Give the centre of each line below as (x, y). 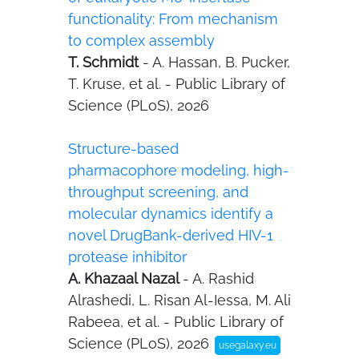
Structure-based (123, 149)
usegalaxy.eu (248, 345)
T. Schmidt (105, 62)
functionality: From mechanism (173, 19)
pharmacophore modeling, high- (179, 170)
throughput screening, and (158, 192)
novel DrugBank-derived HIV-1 (171, 235)
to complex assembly (141, 40)
